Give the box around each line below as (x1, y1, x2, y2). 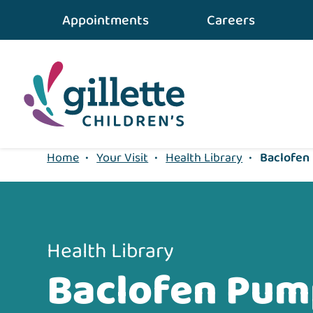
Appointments (62, 9, 150, 31)
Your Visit (96, 148, 149, 168)
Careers (206, 9, 255, 31)
